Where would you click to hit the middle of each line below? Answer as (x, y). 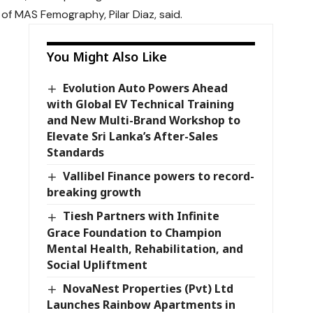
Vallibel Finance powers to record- (159, 176)
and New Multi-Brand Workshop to (143, 121)
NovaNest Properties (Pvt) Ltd (148, 288)
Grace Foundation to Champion (134, 232)
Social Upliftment (97, 264)
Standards (75, 153)
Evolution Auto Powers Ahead (146, 88)
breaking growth (94, 192)
